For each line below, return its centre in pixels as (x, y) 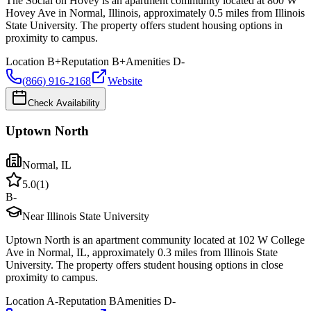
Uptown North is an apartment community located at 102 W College (155, 239)
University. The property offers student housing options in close (144, 264)
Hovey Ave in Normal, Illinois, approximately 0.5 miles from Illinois (155, 13)
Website (125, 81)
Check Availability (64, 103)
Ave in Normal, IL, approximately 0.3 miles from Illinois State (142, 252)
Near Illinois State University (86, 216)
